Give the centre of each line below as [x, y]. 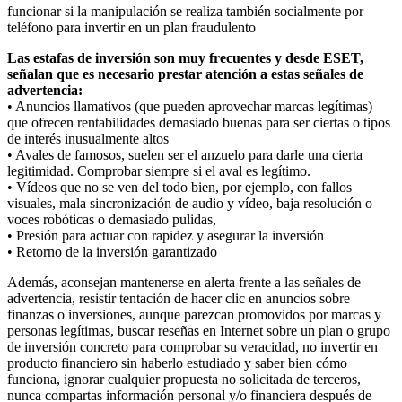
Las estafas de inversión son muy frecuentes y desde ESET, [185, 57]
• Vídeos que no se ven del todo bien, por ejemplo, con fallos [179, 187]
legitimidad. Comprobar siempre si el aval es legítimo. [159, 170]
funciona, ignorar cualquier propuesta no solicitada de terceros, [184, 379]
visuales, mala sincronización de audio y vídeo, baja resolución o [190, 203]
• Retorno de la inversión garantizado [112, 251]
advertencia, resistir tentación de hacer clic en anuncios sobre [179, 298]
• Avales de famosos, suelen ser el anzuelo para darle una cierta [185, 154]
